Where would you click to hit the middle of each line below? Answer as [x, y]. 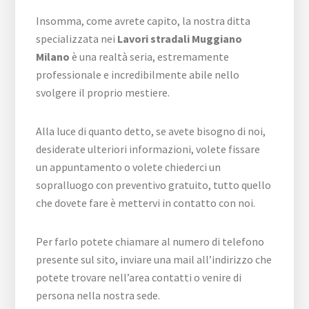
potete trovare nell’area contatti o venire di [139, 277]
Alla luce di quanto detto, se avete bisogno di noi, [151, 131]
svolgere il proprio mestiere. [103, 92]
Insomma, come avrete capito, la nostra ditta [143, 21]
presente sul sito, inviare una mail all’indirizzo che [154, 259]
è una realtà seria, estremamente [150, 57]
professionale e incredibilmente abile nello [138, 74]
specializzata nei [77, 39]
